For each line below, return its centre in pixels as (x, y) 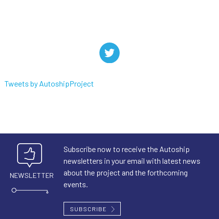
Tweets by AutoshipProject (49, 83)
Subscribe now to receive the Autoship (126, 149)
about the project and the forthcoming (125, 172)
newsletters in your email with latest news (132, 160)
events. (76, 184)
